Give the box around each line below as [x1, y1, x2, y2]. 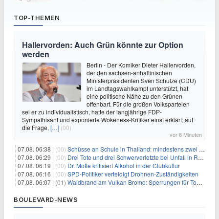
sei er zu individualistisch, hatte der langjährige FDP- [22, 108, 162, 116]
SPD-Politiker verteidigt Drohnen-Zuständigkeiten [67, 170, 198, 178]
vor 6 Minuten [170, 131, 202, 138]
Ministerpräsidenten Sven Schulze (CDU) [87, 76, 196, 85]
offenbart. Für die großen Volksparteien [87, 100, 190, 108]
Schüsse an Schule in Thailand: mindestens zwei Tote [67, 145, 199, 153]
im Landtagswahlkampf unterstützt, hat [87, 84, 188, 92]
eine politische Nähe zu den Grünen [87, 92, 182, 100]
